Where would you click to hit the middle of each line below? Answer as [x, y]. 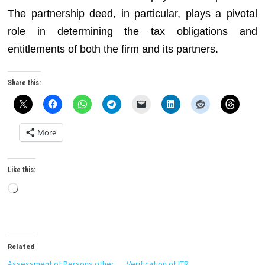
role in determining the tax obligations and [132, 31]
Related [22, 246]
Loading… [41, 189]
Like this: [22, 170]
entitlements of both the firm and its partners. [113, 49]
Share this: [25, 83]
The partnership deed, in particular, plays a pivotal [132, 13]
